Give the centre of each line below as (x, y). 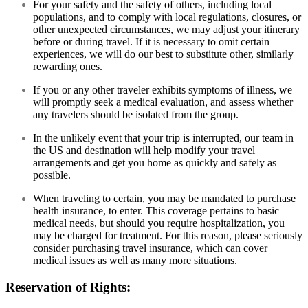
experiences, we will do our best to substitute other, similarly (163, 54)
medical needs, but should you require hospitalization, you (159, 223)
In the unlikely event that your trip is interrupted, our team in (163, 137)
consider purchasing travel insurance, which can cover (150, 247)
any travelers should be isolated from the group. (136, 114)
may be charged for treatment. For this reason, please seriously (168, 235)
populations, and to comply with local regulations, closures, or (167, 16)
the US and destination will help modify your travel (144, 150)
